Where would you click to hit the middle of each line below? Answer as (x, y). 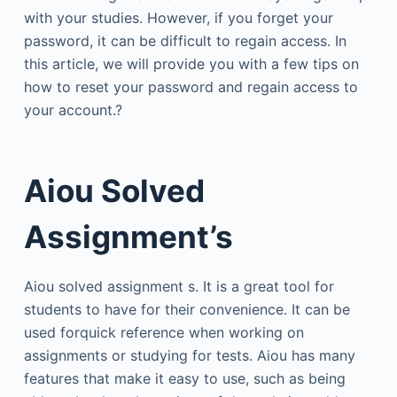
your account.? (73, 109)
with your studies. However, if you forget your (178, 17)
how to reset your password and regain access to (191, 86)
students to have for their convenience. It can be (187, 309)
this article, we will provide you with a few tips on (191, 63)
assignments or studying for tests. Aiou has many (189, 355)
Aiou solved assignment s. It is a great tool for (179, 286)
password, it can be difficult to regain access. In (185, 40)
